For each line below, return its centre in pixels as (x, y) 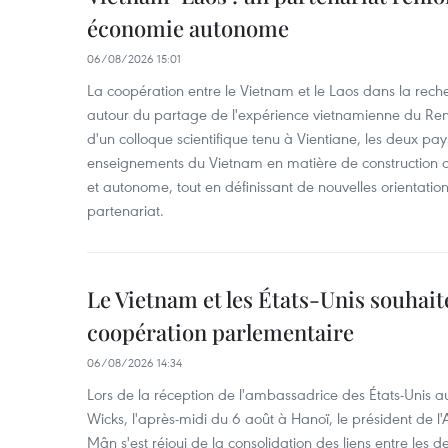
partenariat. (125, 210)
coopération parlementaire (220, 332)
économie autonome (188, 28)
